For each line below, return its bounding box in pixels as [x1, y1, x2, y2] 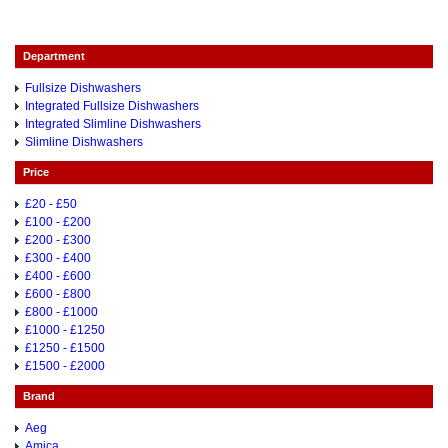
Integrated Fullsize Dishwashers [24, 99, 199, 113]
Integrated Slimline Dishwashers [24, 117, 201, 131]
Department [23, 50, 85, 62]
